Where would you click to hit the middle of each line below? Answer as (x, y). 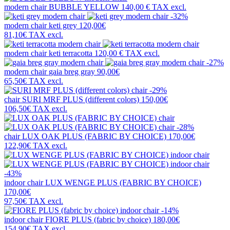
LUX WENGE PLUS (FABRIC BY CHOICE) (123, 183)
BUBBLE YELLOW (84, 7)
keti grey (63, 26)
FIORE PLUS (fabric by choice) (98, 220)
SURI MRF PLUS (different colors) (81, 100)
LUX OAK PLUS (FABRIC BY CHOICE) (94, 137)
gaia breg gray (72, 72)
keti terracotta (71, 53)
